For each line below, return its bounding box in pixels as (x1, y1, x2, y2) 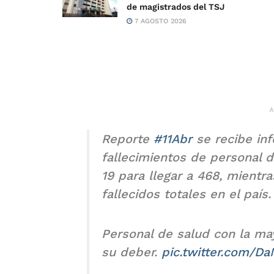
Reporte (102, 131, 154, 146)
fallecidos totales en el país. (102, 186, 271, 201)
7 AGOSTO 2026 (132, 17, 187, 25)
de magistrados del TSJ (127, 1, 224, 12)
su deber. (102, 244, 161, 259)
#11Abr (154, 131, 192, 146)
